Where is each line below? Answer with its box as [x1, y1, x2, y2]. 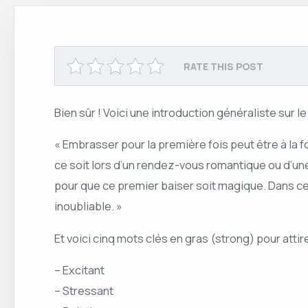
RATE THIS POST [184, 59, 263, 73]
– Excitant [54, 262, 104, 278]
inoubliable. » [54, 198, 122, 214]
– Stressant [54, 283, 113, 299]
